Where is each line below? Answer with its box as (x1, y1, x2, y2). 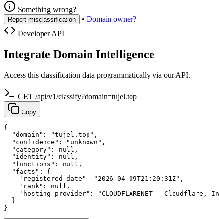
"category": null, (4, 145, 78, 153)
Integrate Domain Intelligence (4, 47, 154, 61)
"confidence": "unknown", (4, 138, 106, 146)
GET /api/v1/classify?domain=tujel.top (18, 92, 137, 101)
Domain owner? (87, 15, 136, 23)
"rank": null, (4, 182, 70, 190)
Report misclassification (8, 16, 76, 23)
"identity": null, (4, 153, 78, 160)
